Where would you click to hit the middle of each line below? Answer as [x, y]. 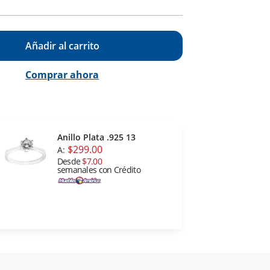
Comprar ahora [62, 75]
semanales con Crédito [99, 170]
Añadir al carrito [62, 46]
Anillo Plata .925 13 [96, 137]
